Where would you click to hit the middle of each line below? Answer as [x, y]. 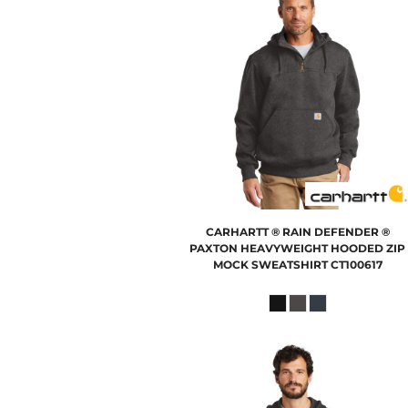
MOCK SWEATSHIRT [270, 264]
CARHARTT [237, 231]
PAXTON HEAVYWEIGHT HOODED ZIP [298, 248]
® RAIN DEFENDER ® [330, 231]
